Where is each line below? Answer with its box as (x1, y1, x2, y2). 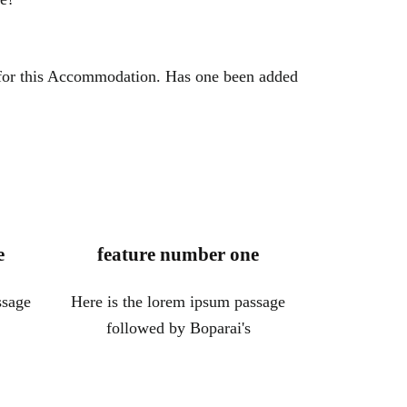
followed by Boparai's (105, 319, 251, 338)
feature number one (97, 243, 259, 266)
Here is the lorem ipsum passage (71, 293, 285, 312)
